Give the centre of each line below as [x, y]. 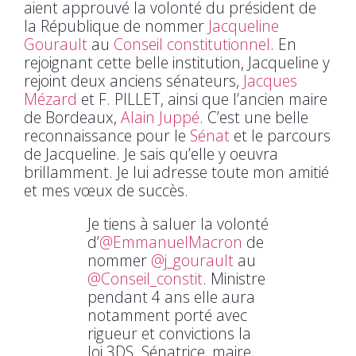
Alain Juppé [160, 117]
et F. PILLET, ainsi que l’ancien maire [202, 99]
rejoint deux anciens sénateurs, [133, 81]
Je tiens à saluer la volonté [178, 224]
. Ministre [234, 279]
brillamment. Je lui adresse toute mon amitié [176, 172]
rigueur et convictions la [169, 334]
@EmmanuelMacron [171, 242]
